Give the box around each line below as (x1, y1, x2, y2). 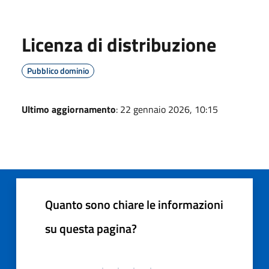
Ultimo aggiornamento (22, 101, 116, 116)
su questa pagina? (45, 219, 137, 238)
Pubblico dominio (27, 64, 89, 77)
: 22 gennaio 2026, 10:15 (116, 101, 218, 116)
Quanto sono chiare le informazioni (45, 195, 223, 214)
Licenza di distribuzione (22, 29, 216, 59)
